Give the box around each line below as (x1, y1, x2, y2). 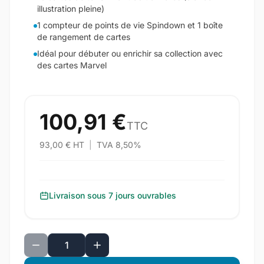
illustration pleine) (37, 4, 104, 14)
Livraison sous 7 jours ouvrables (49, 190, 176, 200)
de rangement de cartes (37, 32, 130, 42)
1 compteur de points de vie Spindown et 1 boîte (37, 20, 223, 30)
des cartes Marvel (37, 60, 107, 70)
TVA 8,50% (94, 140, 141, 150)
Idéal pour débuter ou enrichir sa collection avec (37, 48, 223, 58)
